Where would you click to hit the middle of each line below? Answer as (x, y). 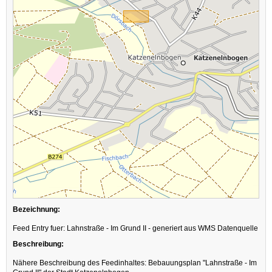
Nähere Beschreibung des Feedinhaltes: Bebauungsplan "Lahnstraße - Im (135, 263)
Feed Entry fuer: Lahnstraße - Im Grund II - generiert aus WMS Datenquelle (135, 228)
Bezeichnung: (36, 209)
